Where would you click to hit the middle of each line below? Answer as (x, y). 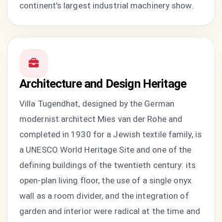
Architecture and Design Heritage (103, 84)
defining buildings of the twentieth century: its (108, 165)
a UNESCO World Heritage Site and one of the (106, 150)
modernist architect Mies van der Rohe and (101, 119)
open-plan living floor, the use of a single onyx (105, 180)
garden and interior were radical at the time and (110, 211)
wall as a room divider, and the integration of (104, 196)
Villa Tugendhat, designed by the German (97, 104)
